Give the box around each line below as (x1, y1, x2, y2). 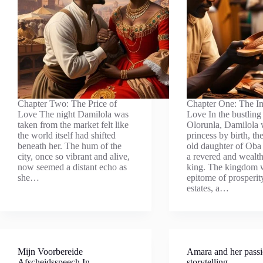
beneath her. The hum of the (18, 141, 122, 151)
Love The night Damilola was (18, 109, 129, 119)
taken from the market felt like (18, 120, 129, 130)
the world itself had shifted (18, 130, 116, 140)
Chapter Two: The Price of (18, 99, 117, 109)
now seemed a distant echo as (18, 162, 127, 172)
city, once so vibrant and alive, (18, 151, 130, 161)
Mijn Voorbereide (18, 247, 83, 257)
